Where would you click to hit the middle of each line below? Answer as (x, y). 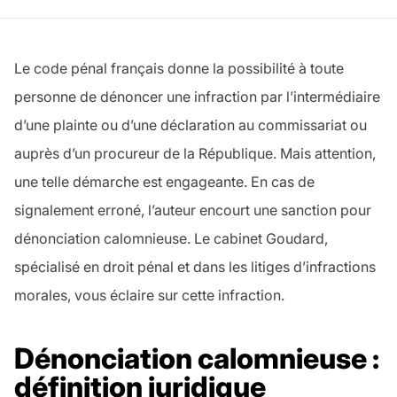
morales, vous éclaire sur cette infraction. (149, 296)
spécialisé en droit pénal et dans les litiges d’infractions (195, 267)
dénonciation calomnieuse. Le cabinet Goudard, (171, 239)
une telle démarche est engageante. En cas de (164, 182)
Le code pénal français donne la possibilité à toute (179, 69)
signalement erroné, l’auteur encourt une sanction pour (193, 210)
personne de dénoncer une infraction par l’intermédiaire (197, 97)
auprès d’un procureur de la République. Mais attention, (195, 154)
